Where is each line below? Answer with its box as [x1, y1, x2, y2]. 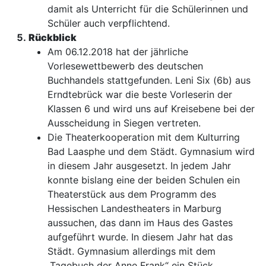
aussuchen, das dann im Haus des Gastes [47, 217, 233, 229]
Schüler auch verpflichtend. [47, 17, 170, 30]
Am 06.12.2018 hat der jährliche [47, 46, 188, 58]
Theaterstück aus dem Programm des [47, 188, 216, 201]
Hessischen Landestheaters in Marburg [47, 202, 221, 215]
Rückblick [28, 31, 77, 44]
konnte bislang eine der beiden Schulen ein [47, 174, 240, 186]
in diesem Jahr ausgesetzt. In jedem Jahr [47, 160, 231, 172]
